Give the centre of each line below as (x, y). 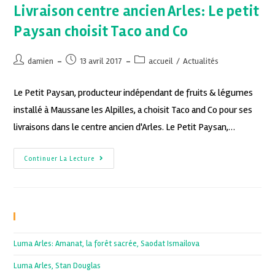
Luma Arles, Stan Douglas (57, 266)
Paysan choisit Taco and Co (101, 32)
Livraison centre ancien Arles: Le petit (137, 12)
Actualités (201, 61)
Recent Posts (51, 216)
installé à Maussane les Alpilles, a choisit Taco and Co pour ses (133, 110)
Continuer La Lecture (60, 159)
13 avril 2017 (101, 61)
